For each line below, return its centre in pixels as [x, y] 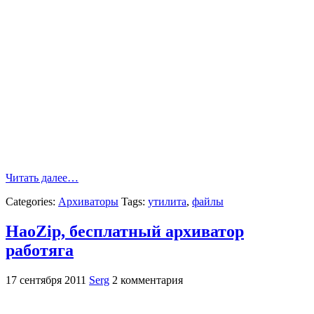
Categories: [32, 202]
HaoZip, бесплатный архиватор [125, 232]
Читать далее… [42, 178]
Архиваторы [88, 202]
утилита [167, 202]
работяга [40, 251]
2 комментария [148, 280]
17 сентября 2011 [46, 280]
